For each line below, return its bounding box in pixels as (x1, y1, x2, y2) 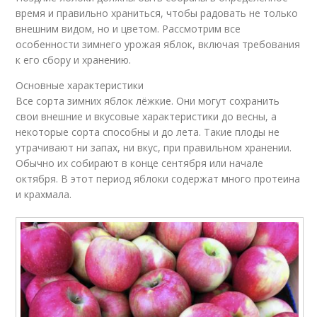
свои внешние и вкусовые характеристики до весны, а (16, 110, 277, 124)
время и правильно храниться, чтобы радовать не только (16, 6, 299, 21)
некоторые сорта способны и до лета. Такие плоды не (16, 125, 280, 139)
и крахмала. (16, 188, 72, 202)
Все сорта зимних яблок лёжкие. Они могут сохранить (16, 94, 280, 108)
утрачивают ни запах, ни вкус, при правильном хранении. (16, 141, 292, 155)
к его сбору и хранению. (16, 53, 132, 67)
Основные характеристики (16, 79, 144, 93)
